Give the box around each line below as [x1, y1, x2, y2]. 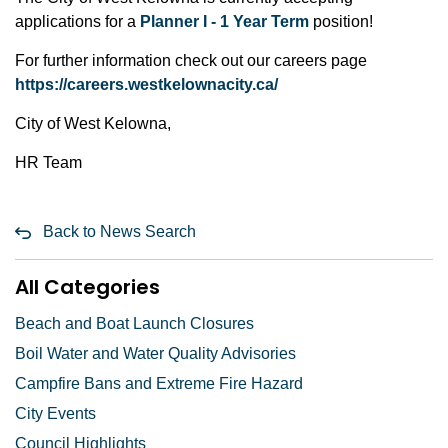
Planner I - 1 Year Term [140, 13, 309, 30]
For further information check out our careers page [15, 52, 367, 69]
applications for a [15, 13, 140, 30]
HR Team [15, 154, 82, 171]
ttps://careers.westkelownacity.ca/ [25, 76, 278, 93]
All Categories [15, 273, 160, 301]
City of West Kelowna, [15, 115, 171, 132]
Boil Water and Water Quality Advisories [15, 345, 296, 362]
